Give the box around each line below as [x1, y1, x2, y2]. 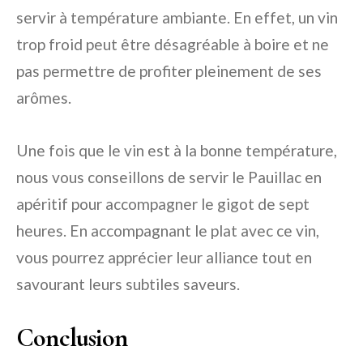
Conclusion [16, 322, 127, 353]
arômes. [16, 88, 71, 107]
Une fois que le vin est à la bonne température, [16, 141, 337, 160]
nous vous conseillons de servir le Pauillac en [16, 168, 322, 186]
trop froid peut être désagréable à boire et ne [16, 35, 329, 53]
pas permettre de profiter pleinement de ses [16, 62, 322, 80]
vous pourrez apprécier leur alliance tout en [16, 248, 312, 267]
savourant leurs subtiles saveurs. [16, 275, 240, 293]
